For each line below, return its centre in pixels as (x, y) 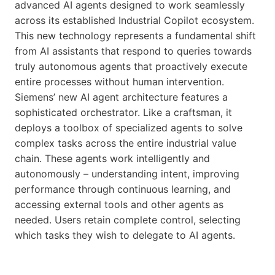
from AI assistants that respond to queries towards (133, 51)
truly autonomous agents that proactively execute (131, 66)
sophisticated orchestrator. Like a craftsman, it (123, 112)
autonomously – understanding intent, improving (127, 173)
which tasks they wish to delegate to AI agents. (125, 235)
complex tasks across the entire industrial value (126, 143)
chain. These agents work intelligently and (112, 158)
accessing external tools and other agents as (119, 204)
